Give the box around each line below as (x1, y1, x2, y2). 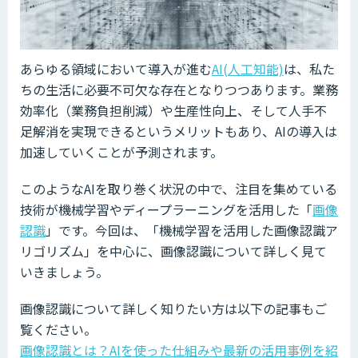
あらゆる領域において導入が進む (20, 58, 212, 78)
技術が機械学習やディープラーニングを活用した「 (20, 199, 312, 219)
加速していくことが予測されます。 (20, 141, 223, 161)
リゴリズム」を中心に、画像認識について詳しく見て (20, 241, 327, 261)
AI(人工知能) (212, 58, 284, 78)
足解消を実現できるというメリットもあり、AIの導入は (20, 121, 337, 141)
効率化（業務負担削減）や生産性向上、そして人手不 (20, 100, 327, 120)
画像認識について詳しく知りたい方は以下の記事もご (20, 298, 327, 318)
